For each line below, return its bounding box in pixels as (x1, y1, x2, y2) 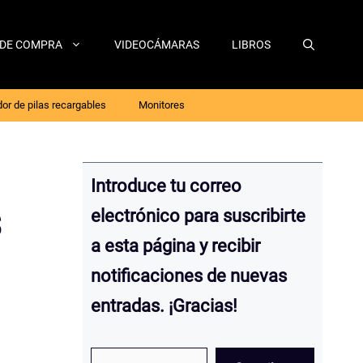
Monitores (139, 99, 185, 111)
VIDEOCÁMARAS (114, 38, 199, 51)
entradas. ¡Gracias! (91, 296, 237, 316)
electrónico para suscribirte (91, 206, 305, 226)
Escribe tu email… (90, 336, 145, 357)
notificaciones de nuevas (91, 266, 287, 286)
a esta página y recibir (91, 236, 260, 256)
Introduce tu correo (91, 176, 241, 196)
